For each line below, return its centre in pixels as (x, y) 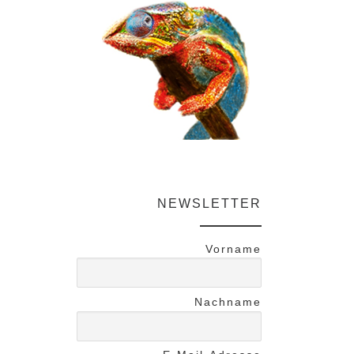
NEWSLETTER (209, 204)
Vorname (233, 249)
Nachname (228, 302)
